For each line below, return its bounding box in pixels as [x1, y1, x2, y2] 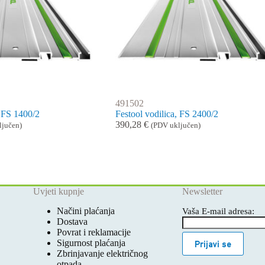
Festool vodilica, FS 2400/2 [115, 108, 218, 119]
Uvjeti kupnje [33, 186, 84, 197]
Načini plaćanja [56, 206, 115, 216]
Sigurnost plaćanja [56, 238, 125, 248]
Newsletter [182, 186, 222, 197]
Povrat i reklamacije [56, 227, 131, 237]
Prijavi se [194, 238, 231, 249]
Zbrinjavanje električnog [56, 248, 148, 258]
